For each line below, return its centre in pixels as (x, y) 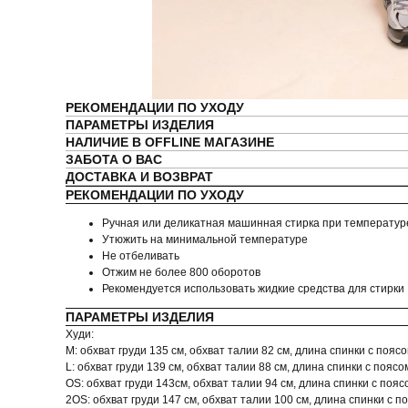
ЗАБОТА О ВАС (114, 159)
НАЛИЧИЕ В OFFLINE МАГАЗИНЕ (170, 142)
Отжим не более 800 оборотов (181, 272)
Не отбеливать (141, 256)
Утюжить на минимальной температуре (205, 240)
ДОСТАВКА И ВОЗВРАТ (139, 177)
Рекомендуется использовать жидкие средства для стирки (253, 289)
